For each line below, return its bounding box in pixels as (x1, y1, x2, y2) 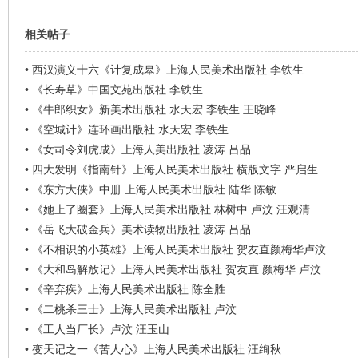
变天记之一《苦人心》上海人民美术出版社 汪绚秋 (31, 343, 281, 356)
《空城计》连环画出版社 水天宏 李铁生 (31, 123, 229, 136)
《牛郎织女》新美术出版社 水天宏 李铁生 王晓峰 (31, 103, 276, 116)
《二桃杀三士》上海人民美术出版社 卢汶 (31, 303, 237, 316)
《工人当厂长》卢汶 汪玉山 (31, 323, 169, 336)
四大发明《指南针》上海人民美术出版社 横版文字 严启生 (31, 163, 318, 176)
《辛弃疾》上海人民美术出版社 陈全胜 (31, 283, 225, 296)
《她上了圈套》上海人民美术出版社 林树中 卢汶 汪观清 (31, 203, 310, 216)
